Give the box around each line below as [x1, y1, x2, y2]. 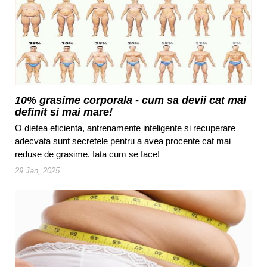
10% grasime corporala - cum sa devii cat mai [15, 94, 246, 106]
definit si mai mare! [15, 105, 113, 118]
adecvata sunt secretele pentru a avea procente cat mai [15, 135, 231, 146]
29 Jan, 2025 [15, 166, 60, 175]
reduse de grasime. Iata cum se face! [15, 148, 160, 159]
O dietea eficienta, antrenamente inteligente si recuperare [15, 122, 235, 133]
